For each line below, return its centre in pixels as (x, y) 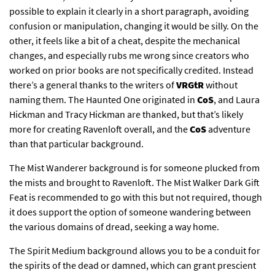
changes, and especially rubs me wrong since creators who (129, 56)
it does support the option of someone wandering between (130, 212)
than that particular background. (76, 144)
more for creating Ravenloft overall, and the (99, 129)
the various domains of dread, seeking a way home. (114, 227)
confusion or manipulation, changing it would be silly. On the (134, 26)
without (221, 85)
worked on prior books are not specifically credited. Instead (131, 70)
